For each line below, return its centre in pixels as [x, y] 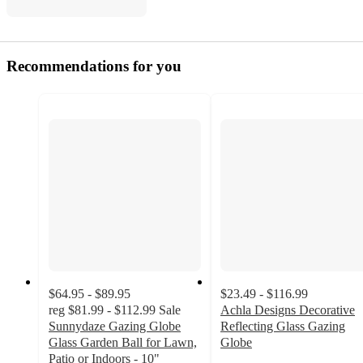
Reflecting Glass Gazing [283, 327]
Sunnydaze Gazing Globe [115, 327]
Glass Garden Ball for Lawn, [123, 343]
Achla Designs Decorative [288, 310]
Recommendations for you [94, 66]
